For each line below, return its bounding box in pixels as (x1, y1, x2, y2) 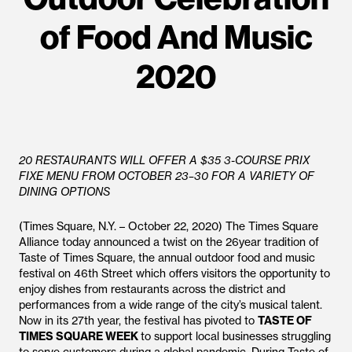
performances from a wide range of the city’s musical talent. (19, 298, 322, 312)
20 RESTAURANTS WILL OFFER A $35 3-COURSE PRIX (19, 153, 310, 167)
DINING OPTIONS (19, 185, 110, 199)
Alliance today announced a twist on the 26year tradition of (19, 235, 319, 249)
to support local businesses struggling (141, 329, 331, 343)
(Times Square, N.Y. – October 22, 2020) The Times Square (19, 219, 318, 233)
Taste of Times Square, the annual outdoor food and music (19, 251, 315, 265)
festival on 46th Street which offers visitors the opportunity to (19, 266, 330, 280)
